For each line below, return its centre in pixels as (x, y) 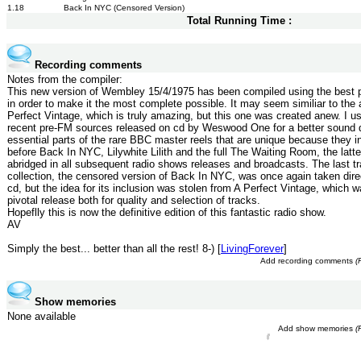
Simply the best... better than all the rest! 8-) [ (114, 249)
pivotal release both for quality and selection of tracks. (134, 200)
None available (41, 316)
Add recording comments (308, 261)
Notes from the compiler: (65, 79)
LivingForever (252, 249)
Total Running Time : (239, 21)
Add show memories (317, 328)
